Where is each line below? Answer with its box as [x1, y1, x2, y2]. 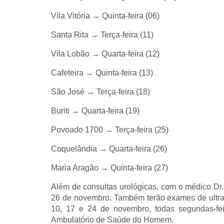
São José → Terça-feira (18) [51, 87, 150, 96]
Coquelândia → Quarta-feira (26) [51, 144, 167, 153]
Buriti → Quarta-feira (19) [51, 106, 139, 115]
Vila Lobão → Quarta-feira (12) [51, 49, 159, 58]
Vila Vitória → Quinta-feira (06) [51, 11, 159, 20]
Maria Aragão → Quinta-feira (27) [51, 163, 168, 172]
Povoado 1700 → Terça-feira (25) [51, 125, 168, 134]
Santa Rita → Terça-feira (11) [51, 30, 153, 39]
